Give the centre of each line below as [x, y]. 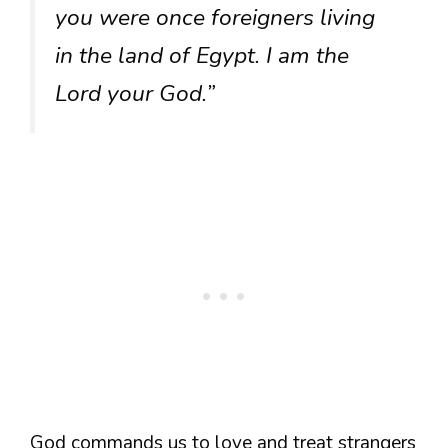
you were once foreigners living [215, 18]
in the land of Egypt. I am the [202, 56]
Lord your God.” [135, 94]
